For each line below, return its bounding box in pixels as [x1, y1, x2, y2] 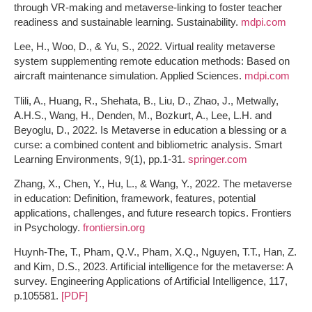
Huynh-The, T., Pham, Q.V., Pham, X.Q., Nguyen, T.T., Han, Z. [14, 246, 297, 258]
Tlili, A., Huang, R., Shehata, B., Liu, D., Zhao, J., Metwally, [14, 94, 279, 107]
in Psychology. [14, 221, 83, 234]
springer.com [188, 153, 247, 165]
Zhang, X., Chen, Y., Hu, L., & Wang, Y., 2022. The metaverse [14, 178, 292, 190]
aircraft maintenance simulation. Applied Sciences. [14, 70, 244, 82]
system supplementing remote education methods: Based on [14, 55, 290, 68]
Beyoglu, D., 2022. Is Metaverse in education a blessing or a [14, 123, 286, 136]
